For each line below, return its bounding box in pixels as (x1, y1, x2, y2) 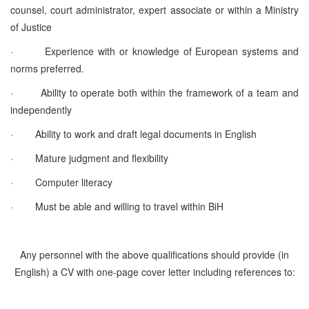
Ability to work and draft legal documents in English (35, 126, 257, 141)
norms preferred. (10, 61, 84, 75)
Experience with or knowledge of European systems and (45, 43, 299, 58)
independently (10, 102, 72, 117)
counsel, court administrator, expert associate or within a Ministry (10, 2, 299, 17)
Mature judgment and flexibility (35, 150, 168, 165)
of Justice (10, 19, 52, 34)
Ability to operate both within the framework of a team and (40, 85, 299, 99)
